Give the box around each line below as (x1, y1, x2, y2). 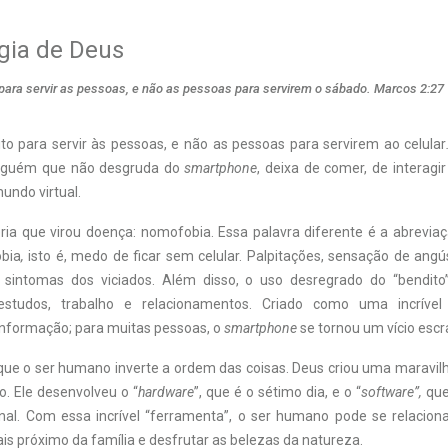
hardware (138, 384, 194, 401)
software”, (361, 384, 426, 401)
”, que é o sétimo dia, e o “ (194, 384, 361, 401)
